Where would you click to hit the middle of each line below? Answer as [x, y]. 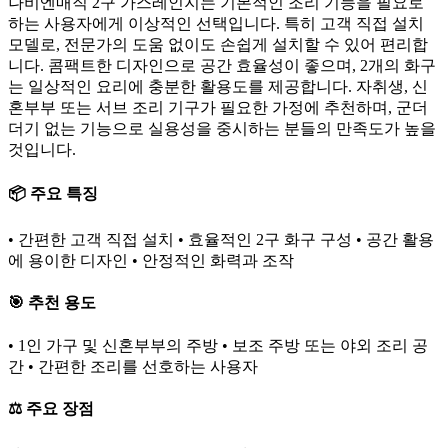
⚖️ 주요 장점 [51, 408]
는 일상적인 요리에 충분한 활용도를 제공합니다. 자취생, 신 [218, 86]
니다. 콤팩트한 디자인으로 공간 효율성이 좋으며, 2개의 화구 [222, 65]
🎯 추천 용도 [52, 303]
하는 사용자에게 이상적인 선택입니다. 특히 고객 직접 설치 [216, 23]
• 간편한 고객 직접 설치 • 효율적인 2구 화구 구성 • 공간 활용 [221, 240]
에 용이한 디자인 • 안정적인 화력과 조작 [151, 261]
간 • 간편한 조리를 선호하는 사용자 [133, 366]
